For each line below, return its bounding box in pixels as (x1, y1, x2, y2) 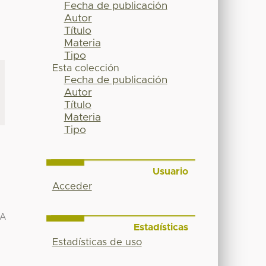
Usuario (152, 167, 188, 177)
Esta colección (52, 64, 119, 74)
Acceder (52, 182, 92, 192)
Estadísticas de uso (52, 237, 142, 247)
